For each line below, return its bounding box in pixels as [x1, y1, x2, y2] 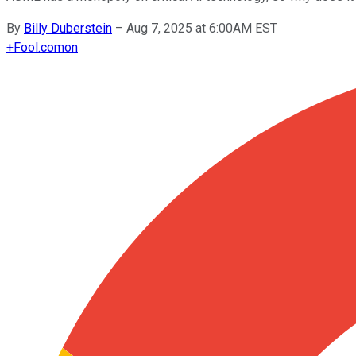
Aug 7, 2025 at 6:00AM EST [126, 20, 277, 36]
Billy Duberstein [24, 20, 112, 36]
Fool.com [14, 39, 64, 55]
